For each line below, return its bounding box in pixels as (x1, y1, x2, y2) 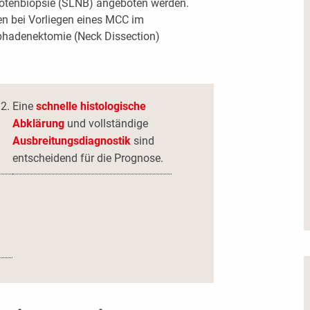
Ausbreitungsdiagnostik (12, 134, 131, 148)
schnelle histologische (36, 100, 147, 113)
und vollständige (64, 117, 149, 131)
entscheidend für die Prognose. (12, 152, 164, 165)
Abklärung (12, 117, 65, 131)
